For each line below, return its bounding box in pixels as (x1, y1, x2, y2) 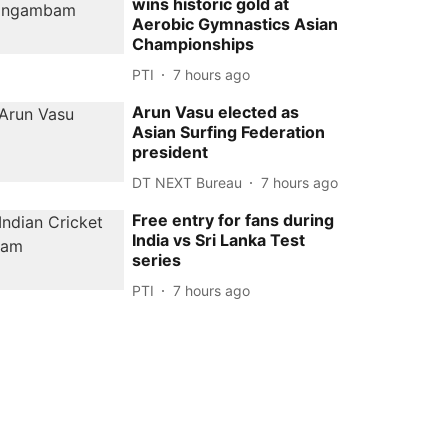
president (132, 142, 209, 162)
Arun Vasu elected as (132, 102, 300, 122)
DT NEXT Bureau (132, 173, 243, 191)
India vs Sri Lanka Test (132, 230, 306, 250)
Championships (132, 34, 255, 54)
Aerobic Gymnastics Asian (132, 14, 339, 34)
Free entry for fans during (132, 210, 335, 230)
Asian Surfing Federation (132, 122, 326, 142)
